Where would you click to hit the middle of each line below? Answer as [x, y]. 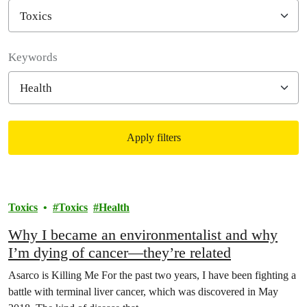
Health [114, 207]
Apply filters [153, 137]
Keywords [33, 57]
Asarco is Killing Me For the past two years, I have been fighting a [152, 275]
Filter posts [51, 41]
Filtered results [65, 189]
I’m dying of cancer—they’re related [120, 253]
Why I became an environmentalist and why [143, 235]
